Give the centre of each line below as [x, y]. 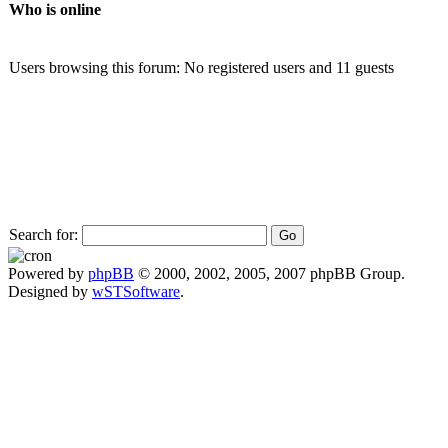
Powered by [48, 273]
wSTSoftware [136, 291]
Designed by [50, 291]
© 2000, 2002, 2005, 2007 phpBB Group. [269, 273]
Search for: [43, 234]
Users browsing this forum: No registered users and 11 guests [201, 67]
